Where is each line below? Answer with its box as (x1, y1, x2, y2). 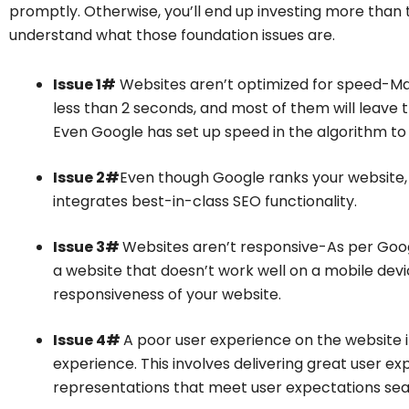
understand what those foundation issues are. (9, 24, 335, 46)
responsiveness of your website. (53, 283, 281, 305)
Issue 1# (53, 73, 116, 95)
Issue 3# (53, 236, 122, 257)
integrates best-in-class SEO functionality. (53, 190, 357, 212)
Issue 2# (53, 166, 120, 188)
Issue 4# (53, 329, 123, 351)
